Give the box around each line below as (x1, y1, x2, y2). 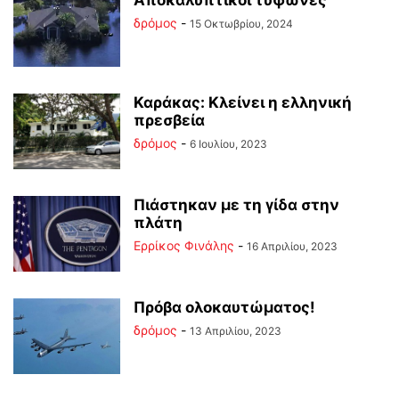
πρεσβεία (134, 111, 205, 129)
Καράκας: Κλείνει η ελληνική (134, 94, 352, 111)
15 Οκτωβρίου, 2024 (190, 17, 293, 30)
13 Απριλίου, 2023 (190, 324, 281, 338)
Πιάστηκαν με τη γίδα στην (134, 196, 339, 214)
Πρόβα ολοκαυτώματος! (134, 298, 315, 316)
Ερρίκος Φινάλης (134, 238, 234, 253)
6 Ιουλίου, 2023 (190, 137, 267, 151)
